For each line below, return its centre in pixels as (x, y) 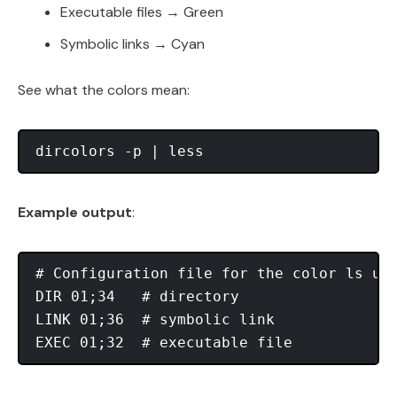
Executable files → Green (142, 12)
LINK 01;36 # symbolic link (155, 320)
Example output (75, 213)
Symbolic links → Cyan (132, 44)
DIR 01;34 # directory (137, 297)
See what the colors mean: (104, 90)
